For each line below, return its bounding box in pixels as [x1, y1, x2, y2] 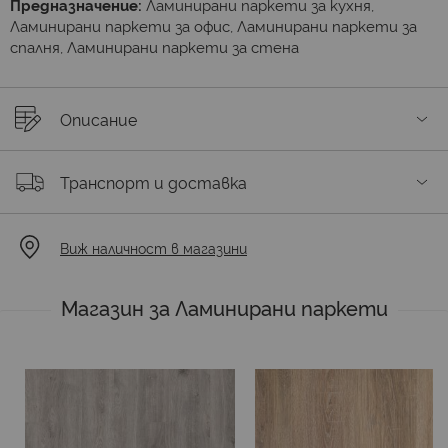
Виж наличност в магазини [60, 237, 247, 257]
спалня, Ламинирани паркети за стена [10, 36, 299, 57]
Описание [60, 108, 137, 130]
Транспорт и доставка [60, 171, 247, 193]
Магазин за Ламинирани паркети [60, 293, 388, 322]
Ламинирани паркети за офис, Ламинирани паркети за [10, 15, 417, 36]
